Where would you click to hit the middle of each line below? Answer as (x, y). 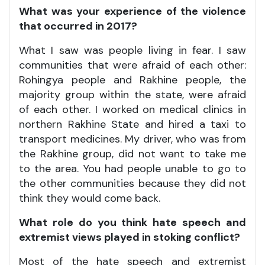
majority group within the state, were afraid (132, 94)
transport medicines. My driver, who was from (132, 139)
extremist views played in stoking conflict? (130, 237)
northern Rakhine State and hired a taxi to (132, 124)
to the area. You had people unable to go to (132, 168)
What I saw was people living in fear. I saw (132, 50)
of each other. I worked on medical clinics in (132, 109)
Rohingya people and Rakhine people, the (132, 80)
